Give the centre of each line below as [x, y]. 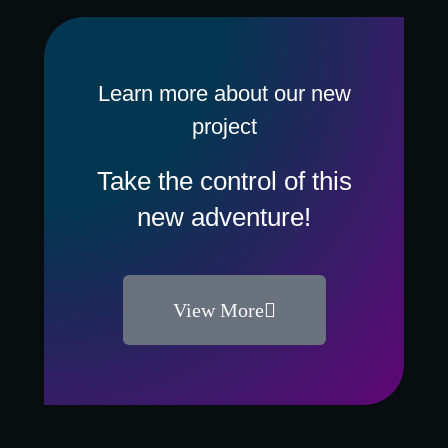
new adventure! [224, 217]
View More [218, 310]
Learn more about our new [224, 93]
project [224, 126]
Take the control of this [224, 181]
